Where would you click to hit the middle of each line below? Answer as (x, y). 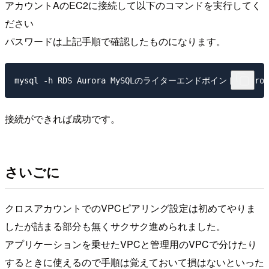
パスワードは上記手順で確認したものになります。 (115, 41)
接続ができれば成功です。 (62, 119)
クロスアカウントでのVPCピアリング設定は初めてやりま (130, 208)
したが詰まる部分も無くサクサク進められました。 (115, 226)
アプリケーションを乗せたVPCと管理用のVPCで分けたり (131, 244)
